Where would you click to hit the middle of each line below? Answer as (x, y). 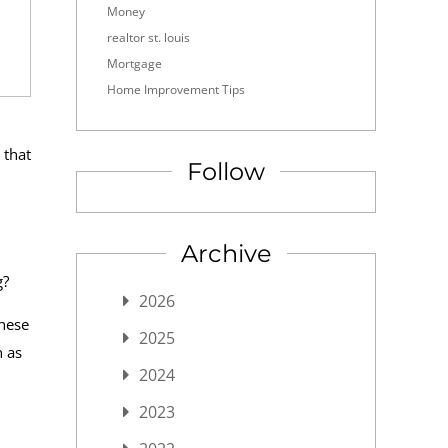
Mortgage (134, 63)
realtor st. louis (148, 37)
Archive (226, 253)
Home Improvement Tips (176, 89)
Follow (226, 171)
